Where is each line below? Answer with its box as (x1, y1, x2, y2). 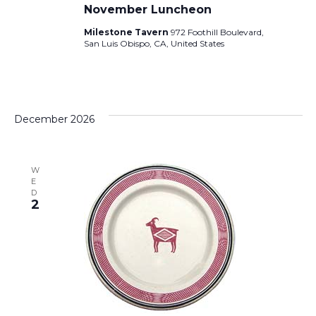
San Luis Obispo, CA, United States (83, 37, 224, 49)
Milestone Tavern (83, 26, 171, 37)
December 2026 (13, 112, 95, 126)
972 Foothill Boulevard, (170, 26, 264, 37)
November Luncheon (83, 2, 212, 16)
